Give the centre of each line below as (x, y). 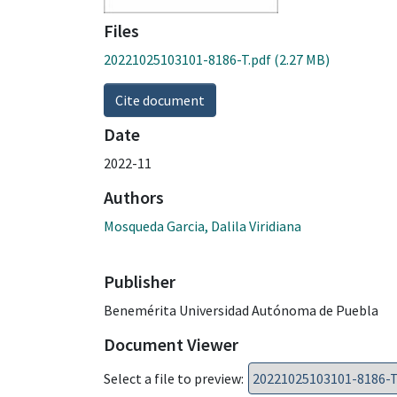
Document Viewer (171, 344)
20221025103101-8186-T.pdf (187, 59)
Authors (134, 197)
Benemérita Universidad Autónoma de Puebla (241, 310)
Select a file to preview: (174, 378)
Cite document (160, 100)
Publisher (140, 281)
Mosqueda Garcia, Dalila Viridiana (202, 226)
